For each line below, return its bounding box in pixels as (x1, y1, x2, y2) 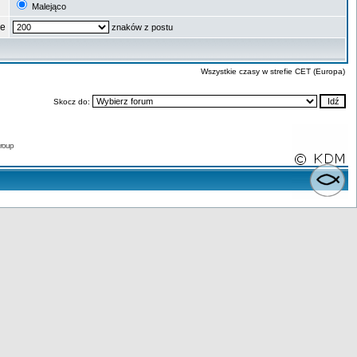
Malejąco (29, 2, 66, 11)
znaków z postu (109, 22, 173, 32)
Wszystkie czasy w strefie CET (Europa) (201, 67, 345, 76)
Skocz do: (53, 97, 92, 106)
